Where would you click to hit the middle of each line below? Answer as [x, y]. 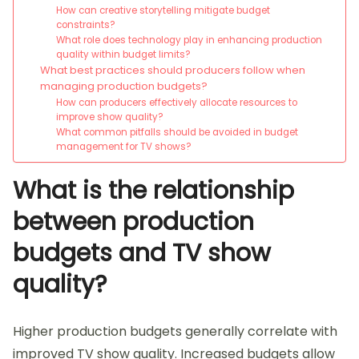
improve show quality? [110, 117]
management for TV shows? [124, 147]
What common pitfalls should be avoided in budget [177, 133]
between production [133, 222]
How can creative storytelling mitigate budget [163, 11]
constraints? [86, 25]
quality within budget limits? [124, 55]
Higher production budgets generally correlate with [175, 332]
